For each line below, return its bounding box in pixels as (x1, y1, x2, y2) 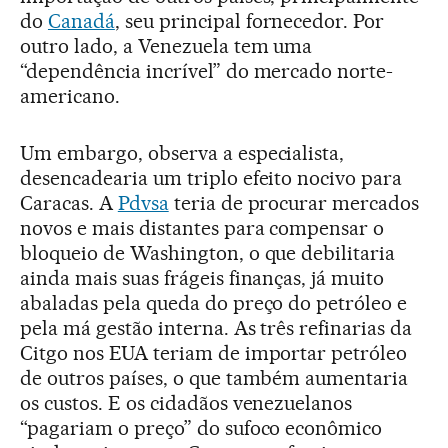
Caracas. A (20, 191, 118, 216)
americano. (20, 84, 120, 109)
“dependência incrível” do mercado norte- (20, 59, 394, 84)
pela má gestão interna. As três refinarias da (20, 316, 413, 341)
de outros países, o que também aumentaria (20, 366, 409, 391)
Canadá (47, 9, 115, 34)
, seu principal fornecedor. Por (114, 9, 385, 34)
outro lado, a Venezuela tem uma (20, 34, 313, 59)
